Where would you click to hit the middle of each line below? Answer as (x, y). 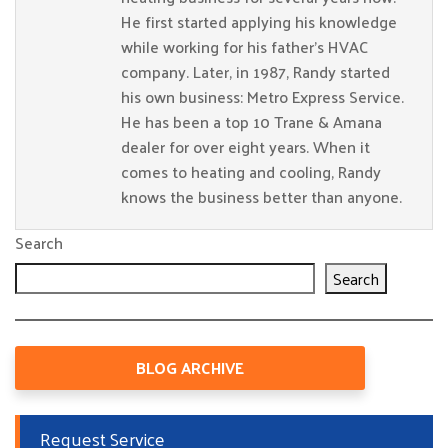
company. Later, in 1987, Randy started (255, 71)
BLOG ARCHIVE (190, 367)
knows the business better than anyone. (261, 196)
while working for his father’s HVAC (244, 46)
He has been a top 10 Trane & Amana (251, 121)
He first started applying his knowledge (259, 21)
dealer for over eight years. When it (245, 146)
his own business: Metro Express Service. (262, 96)
